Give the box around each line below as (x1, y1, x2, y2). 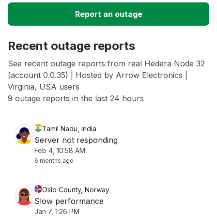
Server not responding (34, 135, 118, 145)
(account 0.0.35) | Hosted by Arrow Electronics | (8, 70, 187, 80)
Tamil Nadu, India (42, 124, 96, 133)
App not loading (18, 48, 77, 58)
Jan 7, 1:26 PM (34, 207, 79, 216)
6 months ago (34, 157, 74, 164)
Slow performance (34, 196, 104, 206)
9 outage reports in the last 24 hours (8, 93, 144, 103)
